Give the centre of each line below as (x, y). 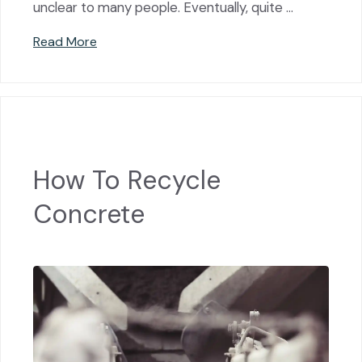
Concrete (89, 215)
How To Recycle (127, 181)
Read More (65, 41)
